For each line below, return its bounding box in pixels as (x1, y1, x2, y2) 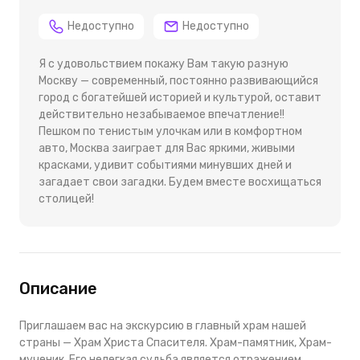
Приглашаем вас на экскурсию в (19, 318, 195, 333)
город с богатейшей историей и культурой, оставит (39, 90, 321, 104)
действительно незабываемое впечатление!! (39, 107, 284, 121)
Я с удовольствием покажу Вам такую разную (39, 56, 288, 71)
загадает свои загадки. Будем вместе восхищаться (39, 174, 321, 189)
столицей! (39, 191, 94, 206)
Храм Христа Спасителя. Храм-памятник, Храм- (74, 335, 332, 350)
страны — (19, 335, 74, 350)
